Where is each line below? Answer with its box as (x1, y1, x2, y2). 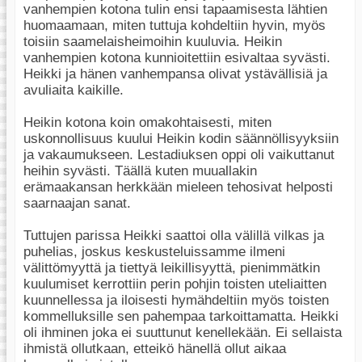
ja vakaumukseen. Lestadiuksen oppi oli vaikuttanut (23, 147, 335, 163)
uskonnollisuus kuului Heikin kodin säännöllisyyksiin (23, 131, 339, 147)
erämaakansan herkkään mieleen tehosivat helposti (23, 179, 333, 196)
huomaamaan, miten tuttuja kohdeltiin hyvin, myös (23, 18, 326, 34)
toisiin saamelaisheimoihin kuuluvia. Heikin (23, 34, 282, 50)
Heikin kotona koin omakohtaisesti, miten (23, 115, 271, 131)
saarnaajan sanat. (23, 196, 131, 212)
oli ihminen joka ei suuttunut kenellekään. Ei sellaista (23, 325, 342, 341)
